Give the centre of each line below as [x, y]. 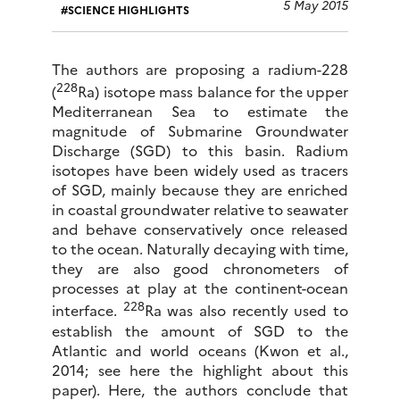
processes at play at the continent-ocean [200, 288]
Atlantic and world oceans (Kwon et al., [200, 350]
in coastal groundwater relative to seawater [200, 209]
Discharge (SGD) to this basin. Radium [200, 150]
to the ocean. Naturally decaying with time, [200, 249]
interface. [87, 310]
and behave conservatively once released [200, 229]
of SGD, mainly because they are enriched [200, 190]
